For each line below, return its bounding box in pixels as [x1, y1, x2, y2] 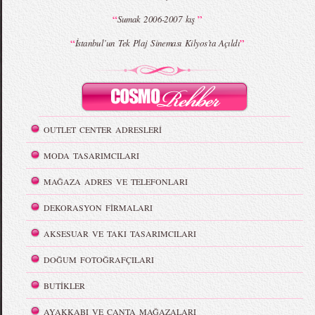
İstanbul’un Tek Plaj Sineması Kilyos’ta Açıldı [75, 37, 240, 50]
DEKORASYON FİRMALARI [44, 202, 153, 214]
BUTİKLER [44, 280, 86, 292]
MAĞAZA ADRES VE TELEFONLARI [44, 176, 188, 188]
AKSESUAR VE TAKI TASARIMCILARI [44, 228, 197, 240]
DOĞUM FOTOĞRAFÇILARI [44, 254, 155, 266]
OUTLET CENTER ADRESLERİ [44, 124, 162, 136]
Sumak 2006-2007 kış [117, 13, 198, 26]
